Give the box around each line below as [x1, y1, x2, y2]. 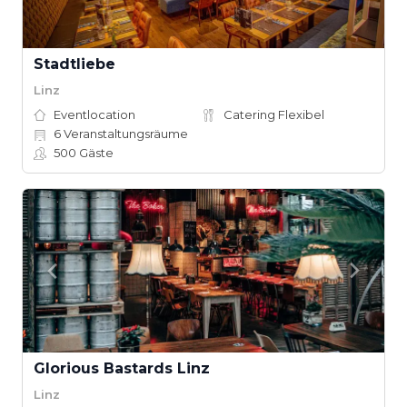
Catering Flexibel [223, 107, 324, 122]
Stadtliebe [34, 55, 115, 73]
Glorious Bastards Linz [34, 360, 210, 377]
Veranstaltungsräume [61, 126, 188, 141]
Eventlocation [54, 107, 135, 122]
